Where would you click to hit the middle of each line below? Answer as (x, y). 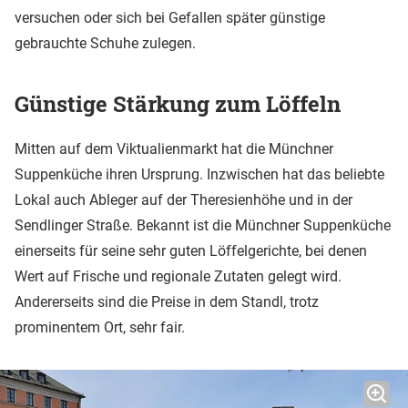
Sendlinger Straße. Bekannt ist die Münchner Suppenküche (203, 225)
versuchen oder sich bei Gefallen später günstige (170, 17)
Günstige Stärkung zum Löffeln (178, 103)
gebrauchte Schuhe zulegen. (107, 43)
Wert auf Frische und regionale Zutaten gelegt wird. (178, 276)
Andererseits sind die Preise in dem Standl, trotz (167, 301)
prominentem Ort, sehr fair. (100, 327)
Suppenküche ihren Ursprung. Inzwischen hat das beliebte (199, 174)
